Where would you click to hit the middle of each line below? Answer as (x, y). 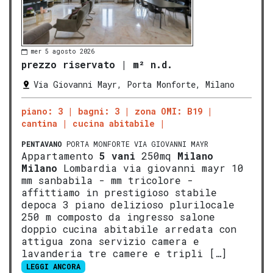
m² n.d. (153, 65)
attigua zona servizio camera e (110, 241)
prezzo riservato (68, 65)
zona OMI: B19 (168, 112)
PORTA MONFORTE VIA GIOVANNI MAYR (135, 144)
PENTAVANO (42, 144)
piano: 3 (42, 112)
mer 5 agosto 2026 (63, 52)
